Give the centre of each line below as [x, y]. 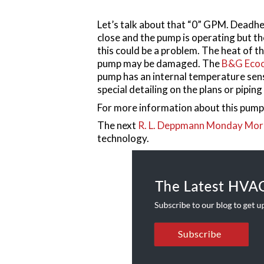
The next [117, 126]
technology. [123, 138]
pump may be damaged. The [159, 64]
